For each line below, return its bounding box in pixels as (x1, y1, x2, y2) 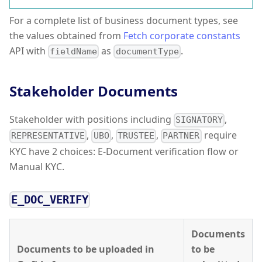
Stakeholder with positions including (9, 113, 174, 126)
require (201, 129, 237, 142)
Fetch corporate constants (123, 29, 240, 42)
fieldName (50, 46, 98, 57)
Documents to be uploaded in (17, 242, 154, 256)
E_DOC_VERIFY (11, 193, 89, 206)
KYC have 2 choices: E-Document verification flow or (9, 144, 239, 158)
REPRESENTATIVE (11, 130, 85, 142)
